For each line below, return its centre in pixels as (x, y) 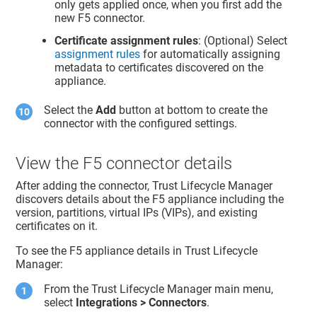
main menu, (243, 289)
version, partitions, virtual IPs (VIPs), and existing (137, 213)
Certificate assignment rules (127, 40)
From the (68, 289)
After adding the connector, (84, 186)
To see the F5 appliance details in (100, 251)
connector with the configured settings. (141, 124)
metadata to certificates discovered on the (159, 67)
